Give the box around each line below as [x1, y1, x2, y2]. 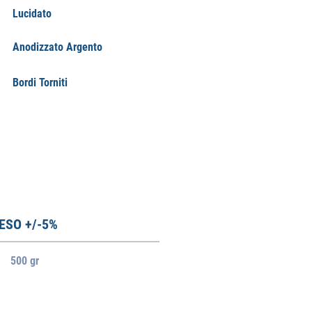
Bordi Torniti [13, 76, 68, 89]
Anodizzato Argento [13, 40, 102, 54]
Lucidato [13, 7, 52, 20]
